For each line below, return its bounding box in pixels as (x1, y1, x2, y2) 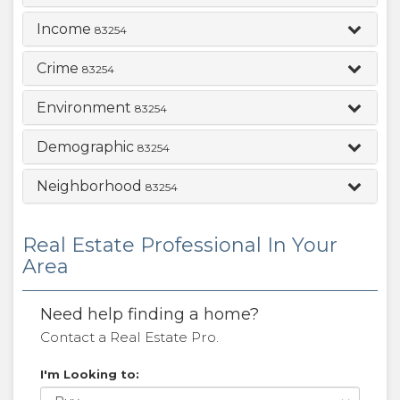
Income (37, 21, 95, 37)
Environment (37, 99, 135, 116)
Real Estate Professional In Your (22, 233, 337, 257)
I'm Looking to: (40, 367, 139, 381)
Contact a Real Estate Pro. (40, 329, 219, 346)
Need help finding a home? (40, 304, 259, 324)
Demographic (37, 138, 137, 155)
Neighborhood (37, 178, 146, 195)
